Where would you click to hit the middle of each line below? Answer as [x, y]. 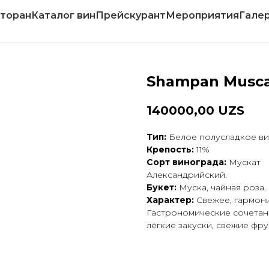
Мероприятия [202, 15]
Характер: [170, 200]
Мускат [243, 162]
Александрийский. [187, 175]
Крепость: [170, 150]
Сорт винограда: [186, 162]
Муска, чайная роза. [222, 188]
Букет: [163, 188]
